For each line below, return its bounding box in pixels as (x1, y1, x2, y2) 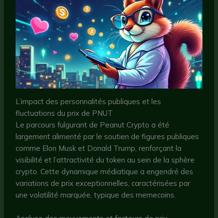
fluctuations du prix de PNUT (16, 108, 113, 118)
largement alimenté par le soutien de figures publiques (16, 131, 200, 141)
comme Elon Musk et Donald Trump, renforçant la (16, 143, 182, 153)
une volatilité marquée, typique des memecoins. (16, 190, 176, 200)
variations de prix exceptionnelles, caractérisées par (16, 178, 191, 188)
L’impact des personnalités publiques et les (16, 96, 162, 106)
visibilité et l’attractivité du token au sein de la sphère (16, 155, 195, 164)
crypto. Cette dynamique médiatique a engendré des (16, 166, 194, 176)
